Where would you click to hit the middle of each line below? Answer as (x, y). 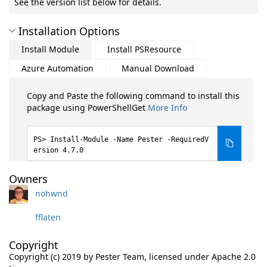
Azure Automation (58, 68)
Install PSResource (144, 49)
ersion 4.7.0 (58, 150)
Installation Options (69, 31)
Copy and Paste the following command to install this (133, 96)
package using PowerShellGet (87, 108)
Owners (28, 179)
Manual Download (158, 68)
